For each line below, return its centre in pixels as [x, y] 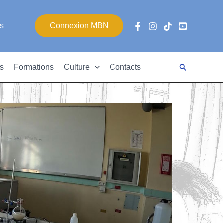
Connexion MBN [79, 26]
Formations [34, 67]
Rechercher [199, 65]
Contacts [125, 67]
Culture [77, 67]
